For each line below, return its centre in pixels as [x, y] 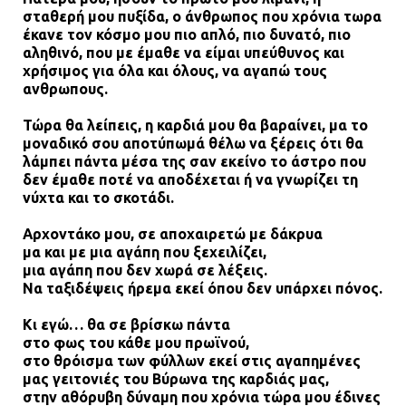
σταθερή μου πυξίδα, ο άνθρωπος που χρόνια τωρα [202, 16]
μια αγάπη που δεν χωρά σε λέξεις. [145, 270]
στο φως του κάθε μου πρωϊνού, [136, 342]
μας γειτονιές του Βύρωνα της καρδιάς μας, [176, 378]
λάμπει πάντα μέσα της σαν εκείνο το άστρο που [194, 161]
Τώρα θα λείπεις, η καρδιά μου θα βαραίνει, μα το [195, 125]
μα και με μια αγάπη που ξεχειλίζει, [145, 251]
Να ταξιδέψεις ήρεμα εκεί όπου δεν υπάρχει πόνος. [203, 288]
